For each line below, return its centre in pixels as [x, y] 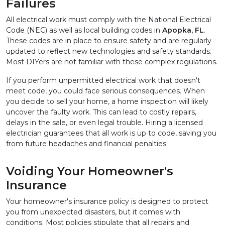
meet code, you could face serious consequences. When [105, 91]
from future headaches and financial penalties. [87, 144]
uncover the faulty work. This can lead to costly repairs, [101, 112]
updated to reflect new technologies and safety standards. [109, 51]
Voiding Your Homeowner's [90, 171]
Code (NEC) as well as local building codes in [84, 30]
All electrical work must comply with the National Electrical [108, 20]
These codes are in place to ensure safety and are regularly [109, 41]
